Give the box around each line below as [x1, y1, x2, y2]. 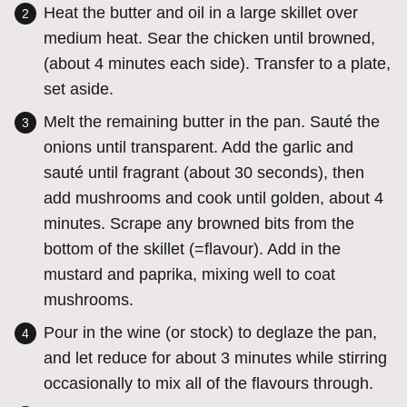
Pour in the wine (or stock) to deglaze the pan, [44, 323, 377, 342]
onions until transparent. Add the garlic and [44, 138, 353, 157]
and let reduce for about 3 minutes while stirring [44, 349, 387, 368]
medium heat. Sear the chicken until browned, [44, 29, 375, 48]
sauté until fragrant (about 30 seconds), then [44, 164, 364, 183]
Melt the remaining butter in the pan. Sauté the [44, 113, 380, 132]
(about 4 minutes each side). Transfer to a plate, [44, 55, 391, 74]
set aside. [44, 80, 118, 99]
